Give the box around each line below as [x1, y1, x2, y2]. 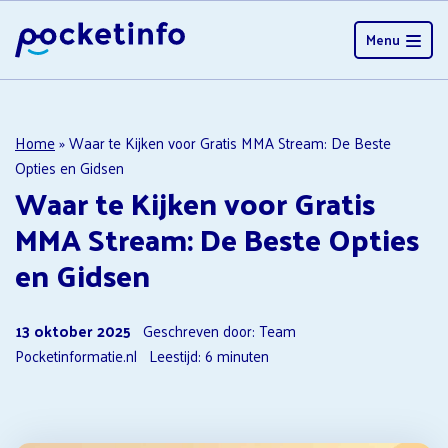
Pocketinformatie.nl [15, 342, 149, 369]
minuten [217, 342, 269, 369]
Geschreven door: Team [131, 317, 296, 344]
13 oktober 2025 [15, 317, 131, 344]
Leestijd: [149, 342, 201, 369]
